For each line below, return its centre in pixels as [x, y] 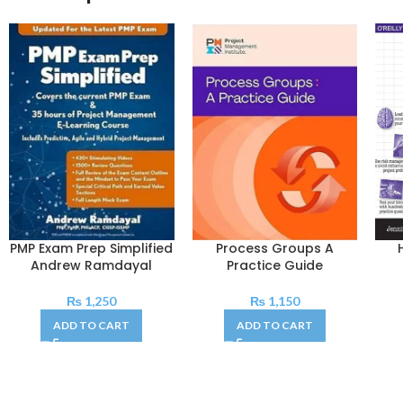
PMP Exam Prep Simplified [92, 249]
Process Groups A [274, 249]
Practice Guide [274, 266]
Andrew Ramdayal [92, 266]
